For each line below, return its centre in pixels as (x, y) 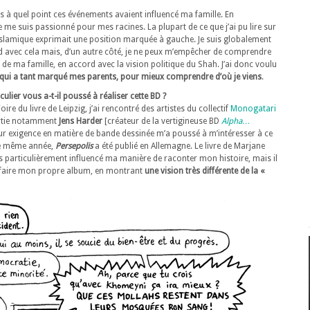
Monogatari (253, 109)
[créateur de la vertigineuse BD (162, 121)
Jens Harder (81, 121)
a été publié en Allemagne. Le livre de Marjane (180, 146)
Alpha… (236, 121)
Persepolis (74, 146)
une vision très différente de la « (204, 171)
